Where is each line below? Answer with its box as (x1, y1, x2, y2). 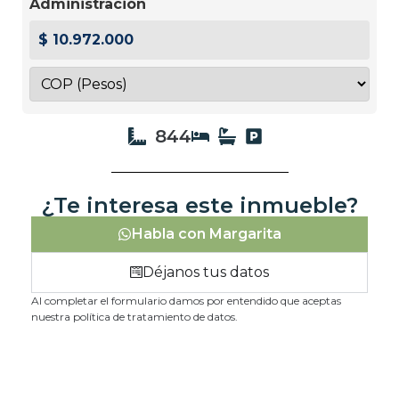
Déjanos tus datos (142, 263, 269, 281)
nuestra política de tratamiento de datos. (31, 309, 238, 323)
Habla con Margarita (132, 224, 281, 242)
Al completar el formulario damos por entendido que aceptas (31, 293, 341, 307)
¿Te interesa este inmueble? (41, 191, 358, 218)
